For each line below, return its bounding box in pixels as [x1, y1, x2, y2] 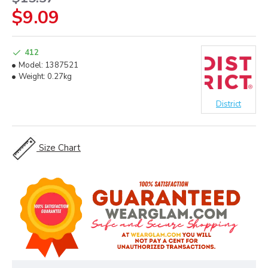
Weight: [19, 71, 45, 82]
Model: [19, 60, 43, 71]
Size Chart [39, 141, 81, 154]
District [216, 99, 241, 109]
